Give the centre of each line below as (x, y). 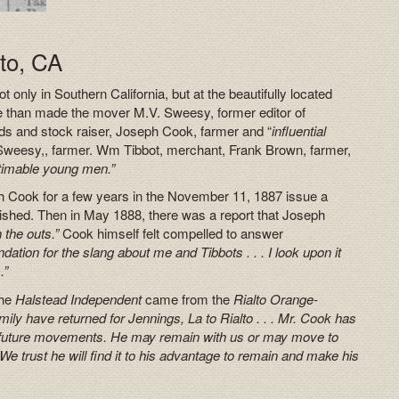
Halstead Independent (79, 298)
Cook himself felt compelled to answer (173, 233)
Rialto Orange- (276, 298)
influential (299, 130)
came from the (188, 298)
